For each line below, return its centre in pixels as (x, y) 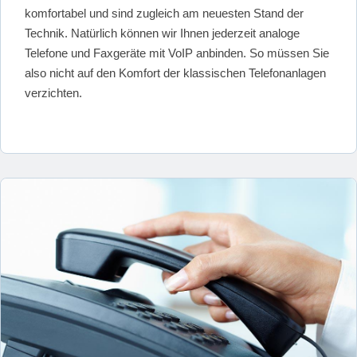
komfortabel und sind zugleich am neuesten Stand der (164, 14)
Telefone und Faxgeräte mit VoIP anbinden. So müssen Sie (177, 53)
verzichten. (53, 93)
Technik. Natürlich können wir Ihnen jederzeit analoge (162, 33)
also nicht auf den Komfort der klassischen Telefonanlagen (175, 73)
